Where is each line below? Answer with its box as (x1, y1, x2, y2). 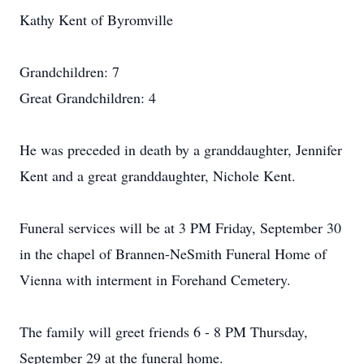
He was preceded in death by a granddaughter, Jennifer (19, 140, 342, 159)
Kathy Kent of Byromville (19, 10, 173, 29)
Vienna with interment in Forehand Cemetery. (19, 270, 291, 289)
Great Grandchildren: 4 (19, 88, 156, 107)
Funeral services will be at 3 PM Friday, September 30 (19, 218, 341, 237)
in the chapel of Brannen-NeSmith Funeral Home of (19, 244, 327, 263)
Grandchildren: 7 (19, 62, 119, 81)
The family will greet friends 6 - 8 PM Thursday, (19, 322, 308, 341)
